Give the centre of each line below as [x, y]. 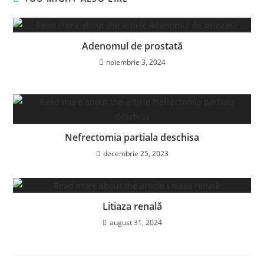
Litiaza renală [132, 206]
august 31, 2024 [136, 222]
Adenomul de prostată [132, 46]
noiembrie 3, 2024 [136, 62]
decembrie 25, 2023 [136, 153]
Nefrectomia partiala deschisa [132, 137]
